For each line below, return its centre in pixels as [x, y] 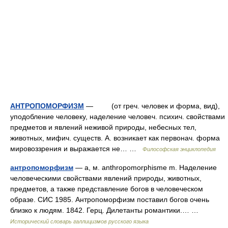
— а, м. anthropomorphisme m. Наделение [145, 167]
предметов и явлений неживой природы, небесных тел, [103, 127]
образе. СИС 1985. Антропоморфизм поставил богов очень [110, 199]
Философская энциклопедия [179, 149]
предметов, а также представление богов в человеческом [107, 189]
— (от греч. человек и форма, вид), [152, 106]
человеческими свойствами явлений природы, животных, [106, 178]
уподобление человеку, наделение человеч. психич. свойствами [118, 117]
